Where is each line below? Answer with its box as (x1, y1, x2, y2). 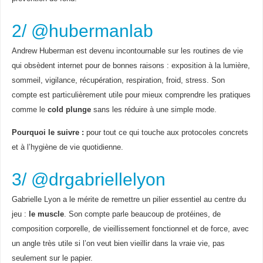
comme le (11, 105, 48, 114)
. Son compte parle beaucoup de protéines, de (63, 210, 221, 218)
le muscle (28, 210, 64, 218)
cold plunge (47, 105, 91, 114)
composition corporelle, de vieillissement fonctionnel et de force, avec (11, 224, 249, 233)
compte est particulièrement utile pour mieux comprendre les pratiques (11, 90, 251, 99)
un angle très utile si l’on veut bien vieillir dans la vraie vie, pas (11, 239, 225, 248)
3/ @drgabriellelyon (11, 169, 166, 189)
